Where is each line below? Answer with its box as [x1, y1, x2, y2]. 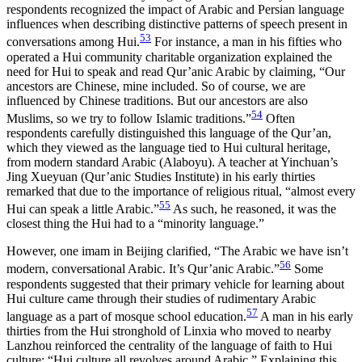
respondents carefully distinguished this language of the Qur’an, [6, 125, 331, 140]
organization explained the [198, 49, 332, 64]
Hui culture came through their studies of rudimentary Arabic [6, 291, 316, 305]
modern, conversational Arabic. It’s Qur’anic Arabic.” [6, 262, 280, 276]
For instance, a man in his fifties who [151, 35, 342, 49]
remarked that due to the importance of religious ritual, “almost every [6, 183, 356, 198]
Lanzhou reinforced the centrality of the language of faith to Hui [6, 338, 332, 352]
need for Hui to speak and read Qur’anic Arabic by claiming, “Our [6, 64, 345, 78]
